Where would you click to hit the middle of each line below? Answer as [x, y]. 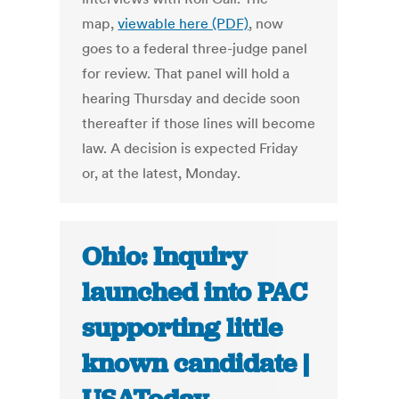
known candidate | [196, 364]
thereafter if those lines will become [199, 123]
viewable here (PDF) [183, 24]
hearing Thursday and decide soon [191, 98]
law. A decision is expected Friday [191, 148]
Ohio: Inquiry [165, 257]
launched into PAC [195, 293]
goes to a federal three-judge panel [195, 49]
